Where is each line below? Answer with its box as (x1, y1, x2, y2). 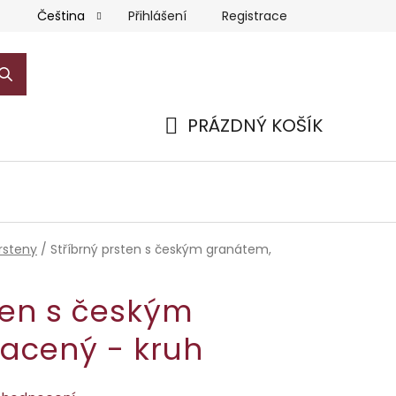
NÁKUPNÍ (164, 133, 240, 159)
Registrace (222, 6, 287, 25)
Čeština (37, 7, 88, 25)
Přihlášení (128, 6, 187, 25)
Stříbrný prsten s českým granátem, (50, 240, 271, 258)
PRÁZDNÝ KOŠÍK (187, 112, 323, 138)
